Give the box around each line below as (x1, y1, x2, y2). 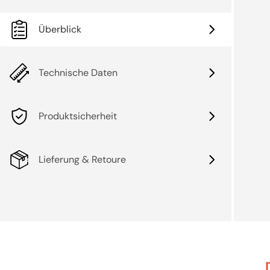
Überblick (39, 22, 81, 36)
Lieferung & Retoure (39, 152, 126, 166)
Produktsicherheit (39, 109, 117, 122)
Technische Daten (39, 66, 118, 79)
